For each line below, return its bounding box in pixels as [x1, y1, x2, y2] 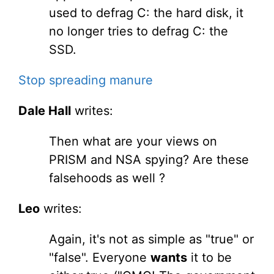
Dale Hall [18, 103, 71, 119]
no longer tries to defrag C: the [49, 24, 228, 39]
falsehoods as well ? [49, 171, 165, 186]
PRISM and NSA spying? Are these [49, 152, 249, 168]
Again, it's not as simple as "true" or [49, 232, 254, 247]
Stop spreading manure [18, 73, 153, 88]
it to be [187, 250, 232, 265]
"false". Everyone [49, 250, 150, 265]
